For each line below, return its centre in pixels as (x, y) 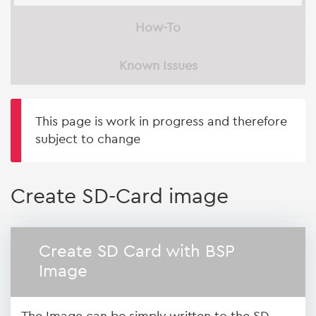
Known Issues (158, 66)
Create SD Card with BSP (136, 252)
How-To (158, 28)
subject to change (88, 139)
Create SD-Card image (120, 197)
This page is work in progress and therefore (161, 121)
